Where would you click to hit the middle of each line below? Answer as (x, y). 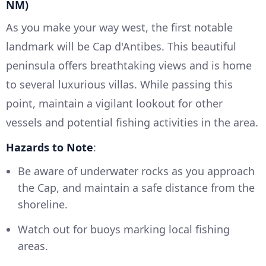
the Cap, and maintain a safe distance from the (136, 188)
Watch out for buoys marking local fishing (124, 229)
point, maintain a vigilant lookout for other (114, 104)
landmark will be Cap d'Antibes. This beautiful (121, 47)
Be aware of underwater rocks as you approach (136, 171)
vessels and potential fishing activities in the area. (132, 123)
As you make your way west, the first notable (119, 28)
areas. (33, 246)
